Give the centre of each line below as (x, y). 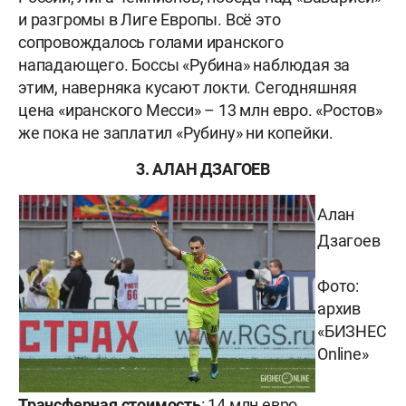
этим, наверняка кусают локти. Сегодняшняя (188, 88)
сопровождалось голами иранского (151, 43)
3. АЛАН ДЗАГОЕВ (203, 169)
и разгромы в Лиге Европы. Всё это (150, 20)
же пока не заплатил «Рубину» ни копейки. (176, 133)
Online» (343, 354)
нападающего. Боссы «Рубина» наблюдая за (184, 65)
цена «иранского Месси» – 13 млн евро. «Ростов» (200, 111)
